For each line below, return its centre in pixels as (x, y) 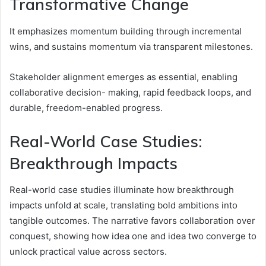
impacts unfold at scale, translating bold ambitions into (123, 205)
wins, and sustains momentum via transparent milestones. (131, 46)
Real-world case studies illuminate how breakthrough (122, 190)
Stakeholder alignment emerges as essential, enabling (123, 77)
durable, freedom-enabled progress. (86, 107)
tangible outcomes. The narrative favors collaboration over (132, 221)
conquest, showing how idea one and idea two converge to (133, 236)
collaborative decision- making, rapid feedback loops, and (130, 92)
